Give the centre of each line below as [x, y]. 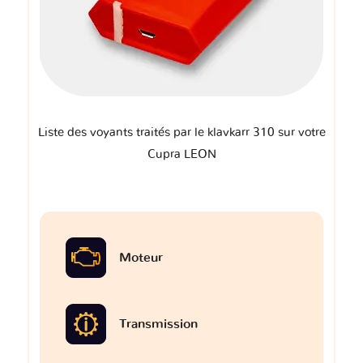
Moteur [141, 258]
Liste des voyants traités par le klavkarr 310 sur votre [181, 133]
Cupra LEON [181, 155]
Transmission [158, 325]
